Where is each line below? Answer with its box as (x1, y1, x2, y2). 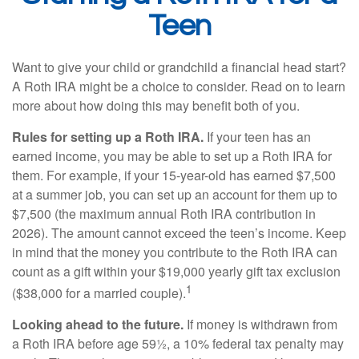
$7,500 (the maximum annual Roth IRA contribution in (12, 204, 316, 223)
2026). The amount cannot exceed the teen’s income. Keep (12, 224, 346, 242)
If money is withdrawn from (184, 315, 337, 334)
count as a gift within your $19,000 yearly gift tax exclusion (12, 262, 341, 280)
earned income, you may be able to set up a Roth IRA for (12, 147, 332, 165)
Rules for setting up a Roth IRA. (12, 127, 204, 146)
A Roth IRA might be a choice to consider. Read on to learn (12, 77, 345, 95)
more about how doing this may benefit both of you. (12, 96, 300, 115)
